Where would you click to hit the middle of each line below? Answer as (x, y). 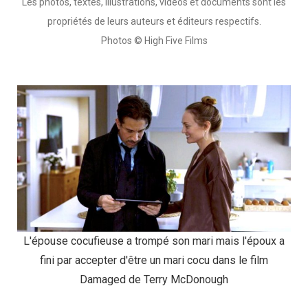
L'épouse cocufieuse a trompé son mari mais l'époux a (154, 241)
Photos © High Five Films (154, 41)
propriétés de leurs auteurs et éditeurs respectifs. (154, 22)
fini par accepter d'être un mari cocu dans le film (154, 261)
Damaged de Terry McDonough (154, 280)
